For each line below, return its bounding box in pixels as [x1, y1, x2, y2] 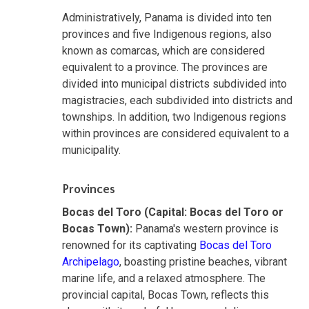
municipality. [62, 143, 121, 157]
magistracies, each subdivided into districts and [62, 93, 292, 107]
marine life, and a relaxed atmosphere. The [62, 271, 266, 285]
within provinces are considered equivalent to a [62, 126, 289, 140]
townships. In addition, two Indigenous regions [62, 110, 286, 123]
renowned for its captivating [62, 238, 199, 252]
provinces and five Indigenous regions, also [62, 27, 272, 41]
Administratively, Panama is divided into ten [62, 10, 272, 24]
